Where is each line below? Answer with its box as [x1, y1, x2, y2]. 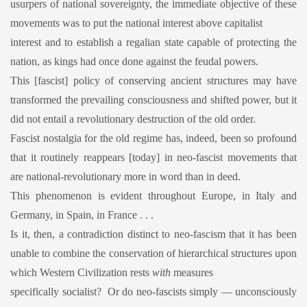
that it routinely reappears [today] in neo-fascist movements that [10, 151, 297, 163]
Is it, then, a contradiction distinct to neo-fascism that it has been [10, 228, 297, 240]
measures [171, 266, 213, 278]
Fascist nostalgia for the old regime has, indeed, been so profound [10, 132, 297, 144]
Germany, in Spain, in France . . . [10, 208, 153, 221]
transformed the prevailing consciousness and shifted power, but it [10, 93, 297, 106]
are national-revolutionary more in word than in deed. [10, 170, 241, 182]
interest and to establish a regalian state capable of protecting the [10, 36, 297, 48]
